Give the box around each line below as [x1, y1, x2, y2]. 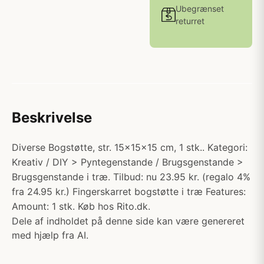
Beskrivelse [12, 109, 92, 126]
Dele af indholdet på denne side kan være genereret [12, 215, 245, 227]
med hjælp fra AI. [12, 229, 88, 241]
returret [176, 16, 204, 26]
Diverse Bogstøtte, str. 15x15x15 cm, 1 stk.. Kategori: [12, 141, 247, 153]
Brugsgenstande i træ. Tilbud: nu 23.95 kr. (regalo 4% [12, 171, 250, 183]
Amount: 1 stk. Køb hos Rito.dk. [12, 200, 150, 212]
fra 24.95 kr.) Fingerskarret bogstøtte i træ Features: [12, 186, 246, 197]
